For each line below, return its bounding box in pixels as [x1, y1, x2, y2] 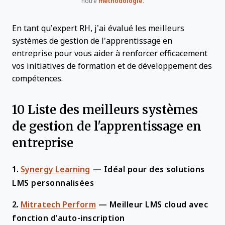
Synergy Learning [21, 165, 90, 174]
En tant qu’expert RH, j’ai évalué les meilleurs [12, 24, 184, 33]
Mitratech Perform [21, 200, 96, 209]
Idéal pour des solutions [103, 165, 205, 174]
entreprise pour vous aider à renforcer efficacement [12, 49, 207, 58]
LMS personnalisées [12, 179, 94, 187]
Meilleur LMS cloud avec [109, 200, 208, 209]
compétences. [12, 74, 63, 83]
